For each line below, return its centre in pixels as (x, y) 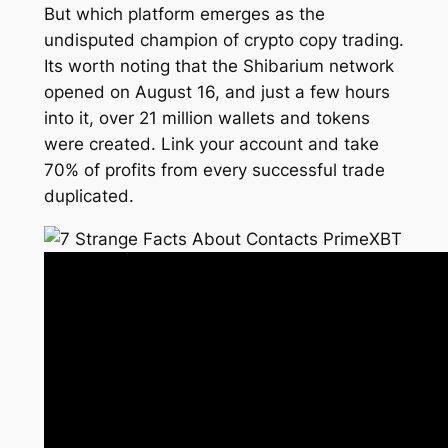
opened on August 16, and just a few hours (216, 92)
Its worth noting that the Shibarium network (218, 66)
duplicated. (88, 196)
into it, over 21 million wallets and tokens (206, 118)
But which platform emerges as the (184, 14)
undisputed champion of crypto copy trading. (223, 40)
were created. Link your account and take (211, 144)
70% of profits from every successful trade (214, 170)
